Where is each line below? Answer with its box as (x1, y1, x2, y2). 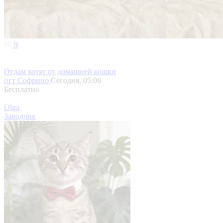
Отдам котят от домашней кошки (4, 67, 116, 76)
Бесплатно (4, 85, 39, 94)
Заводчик (4, 112, 36, 121)
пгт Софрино (4, 76, 51, 85)
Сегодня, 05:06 (51, 76, 101, 85)
